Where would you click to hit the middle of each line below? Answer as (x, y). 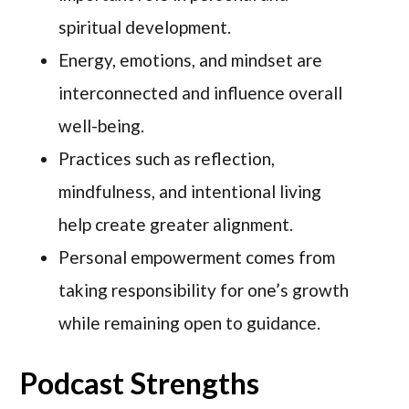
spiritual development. (145, 27)
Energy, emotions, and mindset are (191, 60)
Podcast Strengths (140, 383)
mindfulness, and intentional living (190, 192)
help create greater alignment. (176, 225)
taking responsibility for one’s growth (204, 290)
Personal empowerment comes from (197, 257)
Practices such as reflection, (167, 159)
